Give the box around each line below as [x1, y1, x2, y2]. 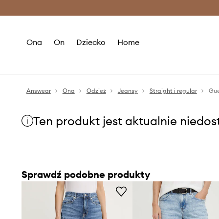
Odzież [86, 87, 106, 94]
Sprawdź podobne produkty [21, 168, 150, 180]
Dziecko [76, 37, 106, 47]
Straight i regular [149, 87, 197, 94]
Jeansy [117, 87, 138, 94]
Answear [26, 87, 51, 94]
